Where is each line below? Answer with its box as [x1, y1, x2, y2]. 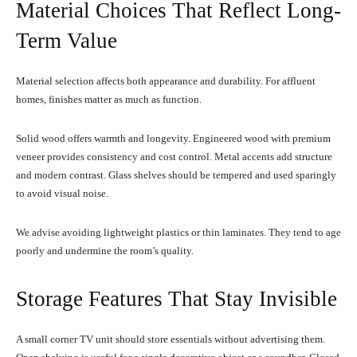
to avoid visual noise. [16, 186, 108, 199]
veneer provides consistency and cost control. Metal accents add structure [16, 150, 332, 163]
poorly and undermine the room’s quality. [16, 244, 194, 257]
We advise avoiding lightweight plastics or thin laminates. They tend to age [16, 226, 341, 238]
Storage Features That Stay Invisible [16, 286, 337, 311]
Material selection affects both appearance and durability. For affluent [16, 74, 316, 87]
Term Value [16, 28, 117, 53]
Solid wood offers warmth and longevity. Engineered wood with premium [16, 131, 331, 144]
